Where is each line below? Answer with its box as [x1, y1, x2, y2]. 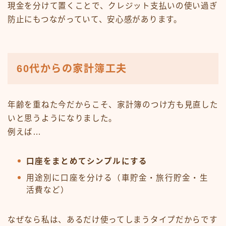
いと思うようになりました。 [8, 114, 118, 123]
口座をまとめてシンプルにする [26, 156, 148, 165]
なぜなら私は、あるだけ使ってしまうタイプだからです [8, 215, 218, 224]
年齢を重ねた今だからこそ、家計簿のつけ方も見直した [8, 100, 218, 109]
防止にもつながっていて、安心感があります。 [8, 15, 182, 24]
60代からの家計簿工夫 [17, 63, 127, 74]
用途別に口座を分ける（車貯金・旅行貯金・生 [26, 173, 208, 182]
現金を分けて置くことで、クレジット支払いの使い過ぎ [8, 1, 218, 10]
